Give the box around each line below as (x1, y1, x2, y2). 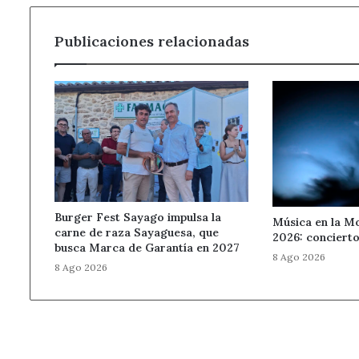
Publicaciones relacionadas (54, 31, 249, 50)
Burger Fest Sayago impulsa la (54, 209, 221, 224)
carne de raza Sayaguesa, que (54, 224, 219, 240)
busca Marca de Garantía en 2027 (54, 240, 240, 255)
